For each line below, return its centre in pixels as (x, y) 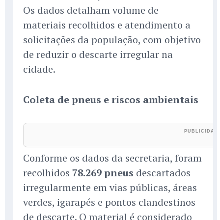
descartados (162, 173)
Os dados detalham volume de (91, 10)
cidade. (39, 69)
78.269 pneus (103, 173)
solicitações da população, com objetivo (112, 40)
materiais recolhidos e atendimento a (107, 25)
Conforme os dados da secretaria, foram (112, 158)
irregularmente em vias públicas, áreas (110, 188)
